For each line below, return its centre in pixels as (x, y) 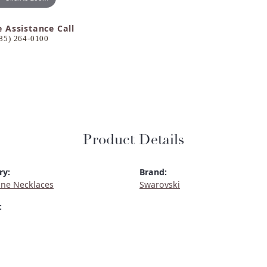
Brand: (153, 172)
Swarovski (160, 185)
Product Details (133, 141)
